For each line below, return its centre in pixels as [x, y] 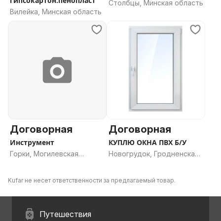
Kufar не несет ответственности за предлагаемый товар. [92, 180]
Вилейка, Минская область [56, 12]
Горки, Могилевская [44, 154]
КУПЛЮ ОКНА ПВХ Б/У [147, 142]
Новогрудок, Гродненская [154, 154]
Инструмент [32, 142]
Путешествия [65, 214]
